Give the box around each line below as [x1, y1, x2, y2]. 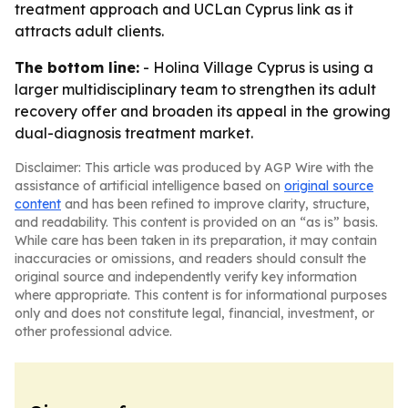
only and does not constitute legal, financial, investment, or [15, 305, 374, 321]
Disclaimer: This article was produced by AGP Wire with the [15, 159, 373, 176]
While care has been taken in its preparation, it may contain [15, 232, 377, 249]
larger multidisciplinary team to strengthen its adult [15, 80, 376, 98]
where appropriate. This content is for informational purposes [15, 287, 387, 303]
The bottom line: [15, 58, 139, 76]
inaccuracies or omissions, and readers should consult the [15, 250, 366, 267]
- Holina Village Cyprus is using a [139, 58, 373, 76]
